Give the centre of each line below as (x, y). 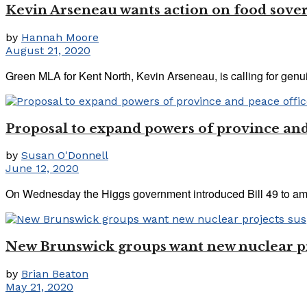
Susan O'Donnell (65, 156)
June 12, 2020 (42, 169)
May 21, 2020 (39, 286)
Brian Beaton (55, 273)
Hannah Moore (60, 37)
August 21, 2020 (48, 50)
